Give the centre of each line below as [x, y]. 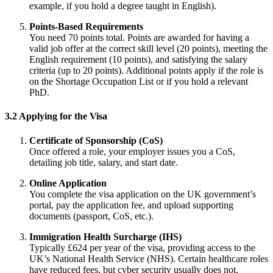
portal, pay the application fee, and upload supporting [131, 205]
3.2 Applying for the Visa [56, 116]
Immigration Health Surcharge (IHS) [105, 236]
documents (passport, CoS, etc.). [91, 216]
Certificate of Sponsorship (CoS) [96, 140]
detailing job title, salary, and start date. [104, 162]
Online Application [68, 183]
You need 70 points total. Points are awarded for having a [139, 38]
